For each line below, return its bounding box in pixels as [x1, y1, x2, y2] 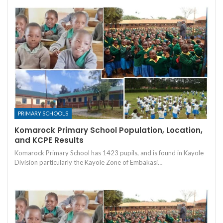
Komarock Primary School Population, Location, [14, 125, 203, 136]
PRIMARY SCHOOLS [18, 110, 68, 117]
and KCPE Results [14, 135, 84, 146]
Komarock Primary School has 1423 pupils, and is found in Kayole [14, 149, 204, 157]
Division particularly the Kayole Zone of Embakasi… [14, 158, 162, 167]
